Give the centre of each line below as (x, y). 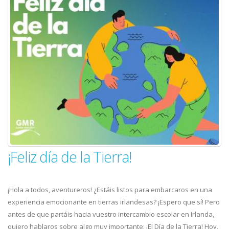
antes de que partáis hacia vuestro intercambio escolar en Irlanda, (111, 214)
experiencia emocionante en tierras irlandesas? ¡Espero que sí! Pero (114, 202)
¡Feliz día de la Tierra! (70, 156)
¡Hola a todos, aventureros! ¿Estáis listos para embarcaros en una (110, 189)
